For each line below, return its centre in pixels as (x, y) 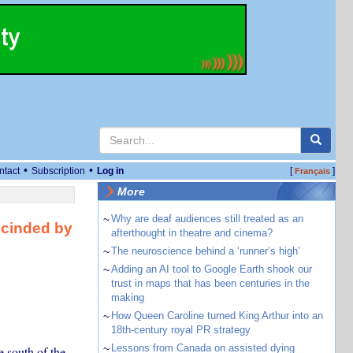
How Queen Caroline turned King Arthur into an (217, 316)
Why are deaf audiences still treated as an (207, 219)
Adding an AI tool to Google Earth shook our (211, 269)
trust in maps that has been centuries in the (210, 283)
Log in (110, 171)
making (127, 297)
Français (312, 171)
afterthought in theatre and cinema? (191, 233)
